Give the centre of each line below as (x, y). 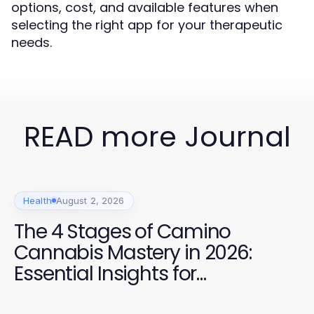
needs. (32, 42)
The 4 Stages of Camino (123, 231)
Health (37, 200)
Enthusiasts (66, 294)
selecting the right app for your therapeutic (147, 25)
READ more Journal (157, 136)
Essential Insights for (105, 273)
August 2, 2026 (90, 200)
